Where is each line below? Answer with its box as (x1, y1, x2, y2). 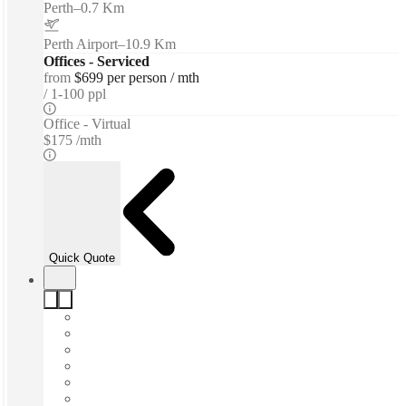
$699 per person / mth (74, 70, 199, 86)
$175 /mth (43, 132, 101, 149)
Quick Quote (49, 250, 115, 265)
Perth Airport (43, 36, 118, 53)
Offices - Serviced (43, 53, 150, 70)
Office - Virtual (43, 116, 130, 132)
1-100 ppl (51, 86, 106, 102)
